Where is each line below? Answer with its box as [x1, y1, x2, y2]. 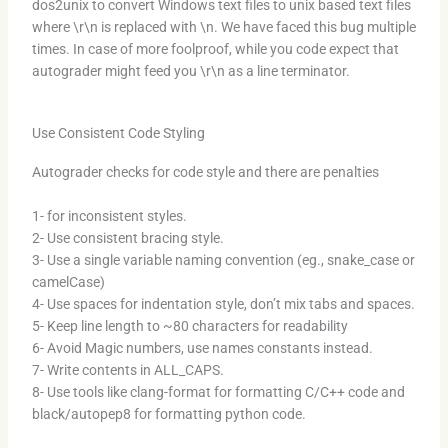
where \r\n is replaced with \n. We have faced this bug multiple [31, 19, 416, 36]
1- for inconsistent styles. [31, 207, 187, 224]
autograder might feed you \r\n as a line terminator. [31, 63, 350, 80]
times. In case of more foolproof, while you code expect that [31, 41, 399, 58]
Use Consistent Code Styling [31, 124, 205, 141]
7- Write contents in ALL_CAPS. [31, 361, 224, 378]
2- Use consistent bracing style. [31, 229, 224, 246]
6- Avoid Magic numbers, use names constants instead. [31, 339, 373, 356]
